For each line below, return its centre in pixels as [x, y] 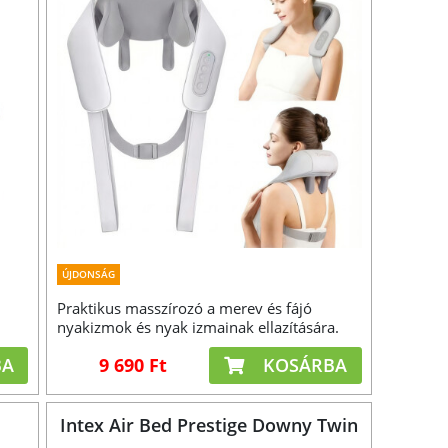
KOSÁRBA [302, 365]
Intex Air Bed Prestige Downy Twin [209, 425]
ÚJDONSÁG [89, 274]
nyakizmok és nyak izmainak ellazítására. [198, 327]
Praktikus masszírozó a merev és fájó [185, 308]
